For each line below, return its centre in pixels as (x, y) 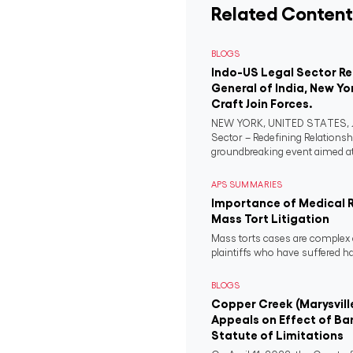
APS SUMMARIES (247, 185)
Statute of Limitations (277, 335)
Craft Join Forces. (262, 104)
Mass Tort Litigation (270, 219)
